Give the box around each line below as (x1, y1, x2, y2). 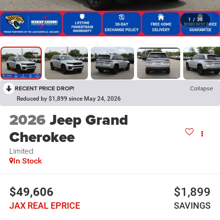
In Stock (13, 156, 42, 166)
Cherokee (9, 126, 75, 148)
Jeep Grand (49, 109, 128, 131)
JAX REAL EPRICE (9, 200, 80, 211)
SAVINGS (174, 200, 211, 211)
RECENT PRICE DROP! (15, 84, 74, 93)
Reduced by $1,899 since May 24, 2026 (17, 95, 121, 103)
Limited (9, 145, 33, 157)
